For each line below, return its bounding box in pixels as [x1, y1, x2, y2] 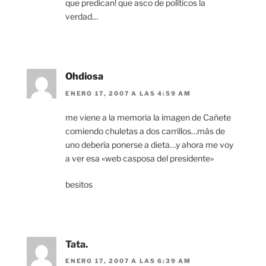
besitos [65, 179, 93, 189]
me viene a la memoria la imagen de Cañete [65, 112, 231, 122]
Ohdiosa [65, 71, 103, 83]
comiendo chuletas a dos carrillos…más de [65, 125, 225, 136]
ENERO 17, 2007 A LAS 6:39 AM [65, 257, 191, 265]
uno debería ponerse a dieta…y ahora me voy [65, 139, 233, 150]
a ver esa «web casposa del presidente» [65, 153, 214, 163]
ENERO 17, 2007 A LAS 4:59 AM [65, 89, 191, 97]
